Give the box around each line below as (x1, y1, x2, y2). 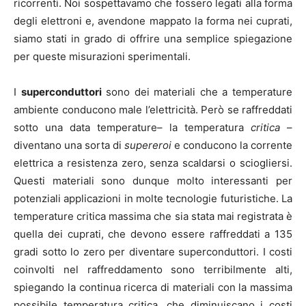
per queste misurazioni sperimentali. (14, 49, 191, 63)
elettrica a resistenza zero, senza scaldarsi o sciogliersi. (14, 156, 292, 169)
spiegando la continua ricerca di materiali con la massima (14, 280, 292, 294)
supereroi (124, 138, 171, 152)
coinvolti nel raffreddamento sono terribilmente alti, (14, 262, 292, 276)
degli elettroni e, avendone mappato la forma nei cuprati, (14, 14, 292, 27)
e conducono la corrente (171, 138, 292, 152)
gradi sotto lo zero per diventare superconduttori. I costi (14, 245, 292, 258)
